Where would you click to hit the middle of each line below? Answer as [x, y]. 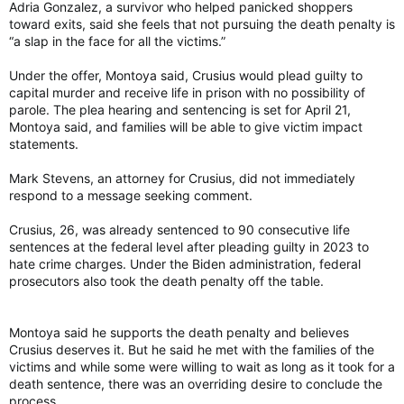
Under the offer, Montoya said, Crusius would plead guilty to [186, 75]
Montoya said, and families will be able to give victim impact [186, 126]
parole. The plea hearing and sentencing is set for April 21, [180, 109]
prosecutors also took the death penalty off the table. [166, 280]
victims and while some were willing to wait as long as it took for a [202, 366]
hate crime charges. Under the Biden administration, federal [185, 263]
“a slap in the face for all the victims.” [117, 41]
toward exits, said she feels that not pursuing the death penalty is [202, 23]
